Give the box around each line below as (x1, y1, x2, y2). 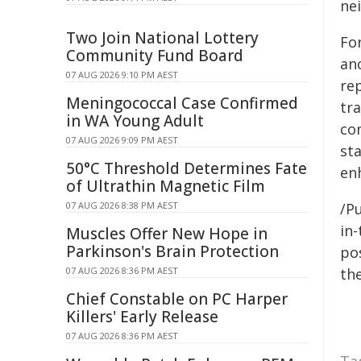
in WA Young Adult (66, 110, 204, 131)
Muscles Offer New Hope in (66, 223, 268, 244)
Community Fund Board (66, 45, 243, 66)
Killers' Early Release (66, 306, 218, 327)
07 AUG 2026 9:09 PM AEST (66, 134, 178, 146)
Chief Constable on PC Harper (66, 288, 288, 309)
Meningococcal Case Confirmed (66, 93, 298, 114)
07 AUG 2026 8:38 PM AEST (66, 199, 178, 211)
